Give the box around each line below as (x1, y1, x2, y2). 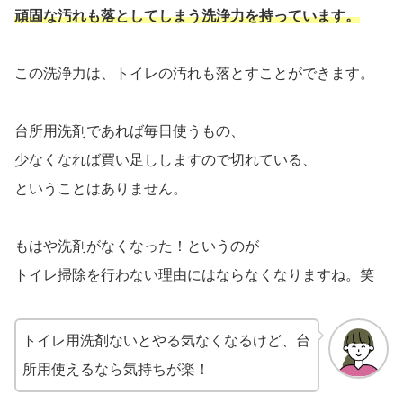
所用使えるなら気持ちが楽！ (22, 361, 210, 377)
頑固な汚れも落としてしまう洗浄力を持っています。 (14, 7, 360, 23)
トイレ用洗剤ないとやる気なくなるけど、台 (22, 332, 310, 348)
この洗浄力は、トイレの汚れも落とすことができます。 (14, 65, 374, 81)
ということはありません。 (14, 180, 187, 196)
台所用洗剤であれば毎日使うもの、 (14, 122, 245, 139)
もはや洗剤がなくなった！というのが (14, 237, 259, 254)
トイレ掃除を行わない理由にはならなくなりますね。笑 (14, 266, 374, 282)
